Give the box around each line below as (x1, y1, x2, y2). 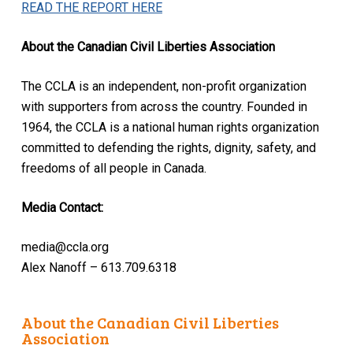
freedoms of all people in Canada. (20, 160, 206, 176)
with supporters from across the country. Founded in (20, 98, 307, 114)
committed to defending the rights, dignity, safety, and (20, 139, 316, 155)
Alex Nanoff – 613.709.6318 (20, 259, 176, 275)
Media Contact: (20, 199, 103, 215)
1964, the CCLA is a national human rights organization (20, 119, 319, 135)
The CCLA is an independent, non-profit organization (20, 78, 307, 94)
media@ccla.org (20, 239, 109, 255)
